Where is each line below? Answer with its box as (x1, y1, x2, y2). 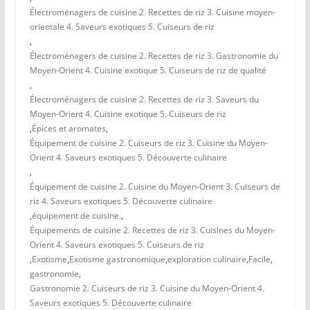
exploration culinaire (167, 253, 246, 266)
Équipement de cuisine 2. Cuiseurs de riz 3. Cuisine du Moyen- (29, 137, 268, 149)
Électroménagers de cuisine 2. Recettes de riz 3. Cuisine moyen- (29, 6, 275, 19)
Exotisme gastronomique (69, 253, 165, 266)
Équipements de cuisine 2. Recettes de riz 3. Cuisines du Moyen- (29, 224, 275, 237)
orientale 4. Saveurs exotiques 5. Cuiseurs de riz (29, 21, 215, 33)
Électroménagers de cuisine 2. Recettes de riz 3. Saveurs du (29, 93, 259, 106)
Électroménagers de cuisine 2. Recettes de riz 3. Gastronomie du (29, 50, 278, 62)
